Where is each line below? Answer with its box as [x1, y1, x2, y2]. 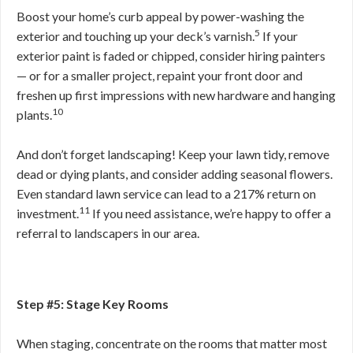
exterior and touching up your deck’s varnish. [17, 28, 255, 43]
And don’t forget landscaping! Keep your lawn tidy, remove [17, 147, 329, 162]
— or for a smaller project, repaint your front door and [17, 68, 303, 83]
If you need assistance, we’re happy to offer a [90, 206, 331, 221]
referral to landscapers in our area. [17, 225, 199, 240]
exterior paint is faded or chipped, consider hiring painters [17, 48, 325, 63]
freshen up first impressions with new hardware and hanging [17, 87, 336, 102]
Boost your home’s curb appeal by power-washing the [17, 9, 304, 24]
